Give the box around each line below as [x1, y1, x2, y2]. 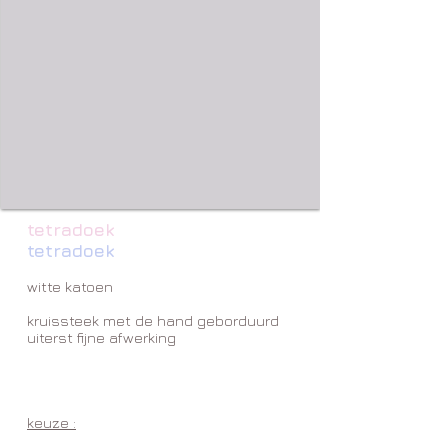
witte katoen [27, 278, 113, 295]
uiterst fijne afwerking [27, 329, 176, 346]
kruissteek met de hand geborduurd [27, 312, 279, 329]
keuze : [27, 414, 76, 431]
